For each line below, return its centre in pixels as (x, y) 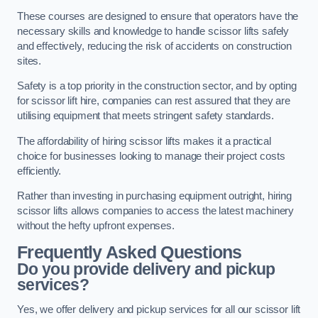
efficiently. (39, 171)
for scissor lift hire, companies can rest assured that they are (154, 101)
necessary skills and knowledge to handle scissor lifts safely (153, 31)
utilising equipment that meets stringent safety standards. (146, 116)
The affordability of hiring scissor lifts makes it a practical (144, 141)
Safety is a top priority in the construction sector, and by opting (157, 86)
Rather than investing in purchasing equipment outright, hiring (154, 196)
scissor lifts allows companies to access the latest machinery (156, 211)
